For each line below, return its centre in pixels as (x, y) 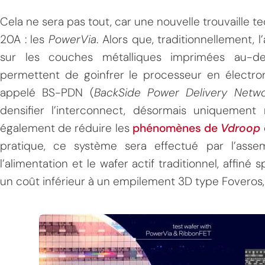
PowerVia (73, 39)
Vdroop (241, 128)
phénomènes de (177, 128)
